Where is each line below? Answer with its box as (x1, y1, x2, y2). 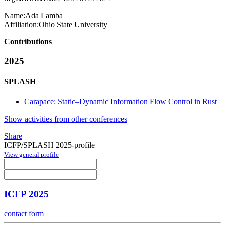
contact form (4, 209, 44, 218)
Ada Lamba (25, 11, 63, 20)
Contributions (4, 37, 52, 46)
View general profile (4, 150, 59, 158)
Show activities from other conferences (4, 114, 127, 123)
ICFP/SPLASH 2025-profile (4, 140, 95, 149)
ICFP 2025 (4, 189, 49, 200)
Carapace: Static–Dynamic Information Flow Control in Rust (24, 97, 217, 106)
